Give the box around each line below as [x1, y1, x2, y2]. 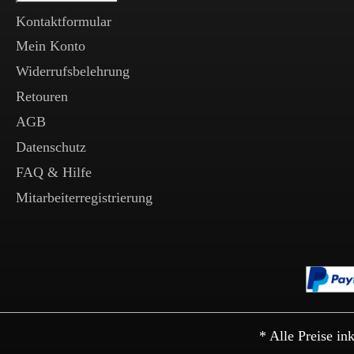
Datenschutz [16, 139, 86, 155]
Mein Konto [16, 38, 85, 54]
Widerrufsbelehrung [16, 63, 130, 79]
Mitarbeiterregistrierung [16, 190, 153, 205]
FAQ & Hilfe [16, 164, 92, 180]
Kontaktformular [16, 13, 111, 29]
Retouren [16, 88, 68, 104]
